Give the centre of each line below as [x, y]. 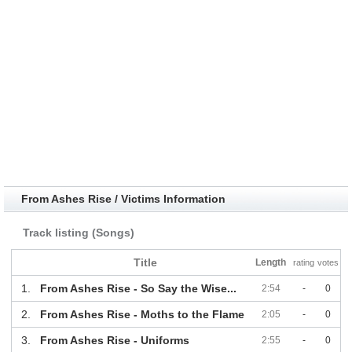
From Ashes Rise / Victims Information [123, 199]
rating [304, 263]
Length [271, 263]
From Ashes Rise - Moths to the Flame [142, 315]
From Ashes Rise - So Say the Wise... [138, 289]
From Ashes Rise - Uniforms [114, 341]
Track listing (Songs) [78, 233]
